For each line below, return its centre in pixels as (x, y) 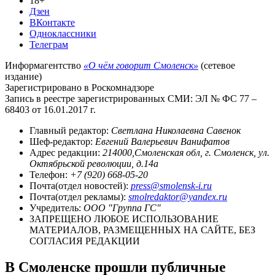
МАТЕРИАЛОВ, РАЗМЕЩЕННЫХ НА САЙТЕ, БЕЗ (142, 230)
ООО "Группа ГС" (122, 207)
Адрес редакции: (66, 152)
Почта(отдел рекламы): (79, 196)
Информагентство (44, 65)
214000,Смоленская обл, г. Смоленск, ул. (186, 152)
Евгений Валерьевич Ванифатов (162, 141)
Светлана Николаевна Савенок (176, 130)
